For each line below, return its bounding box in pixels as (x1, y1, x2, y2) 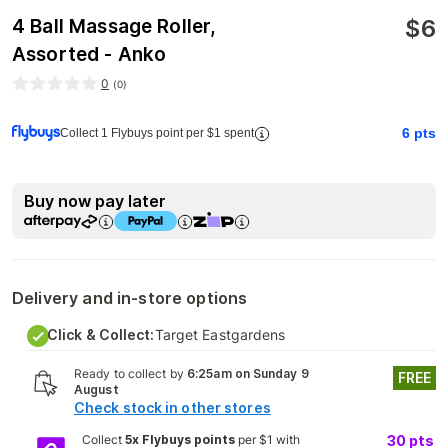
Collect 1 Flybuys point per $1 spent (60, 126, 254, 140)
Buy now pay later (24, 191, 166, 211)
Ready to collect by (74, 366, 187, 381)
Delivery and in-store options (12, 288, 248, 308)
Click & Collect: (47, 326, 155, 343)
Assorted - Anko (12, 43, 167, 66)
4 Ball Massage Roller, (12, 15, 217, 38)
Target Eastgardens (154, 326, 286, 343)
